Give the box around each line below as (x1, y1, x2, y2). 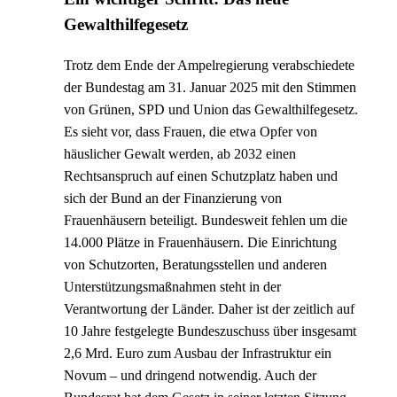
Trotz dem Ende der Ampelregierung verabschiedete (64, 57, 354, 73)
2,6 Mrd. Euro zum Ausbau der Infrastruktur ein (64, 345, 331, 361)
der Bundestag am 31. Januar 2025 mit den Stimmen (64, 79, 356, 95)
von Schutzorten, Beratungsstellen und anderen (64, 256, 327, 272)
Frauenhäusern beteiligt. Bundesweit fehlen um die (64, 212, 347, 228)
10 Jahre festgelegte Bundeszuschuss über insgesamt (64, 323, 356, 339)
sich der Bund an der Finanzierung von (64, 190, 282, 206)
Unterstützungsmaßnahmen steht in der (64, 278, 281, 294)
